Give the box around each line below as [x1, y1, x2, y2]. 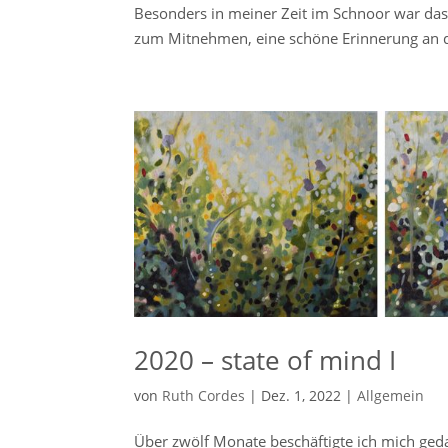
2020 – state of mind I [134, 342, 397, 379]
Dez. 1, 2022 [261, 386, 342, 406]
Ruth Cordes [162, 386, 246, 406]
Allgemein [357, 386, 425, 406]
